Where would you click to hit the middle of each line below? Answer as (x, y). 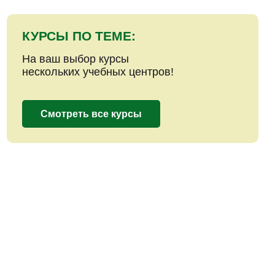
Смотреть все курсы (91, 114)
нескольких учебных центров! (98, 72)
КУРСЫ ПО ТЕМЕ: (79, 36)
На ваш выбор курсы (76, 59)
